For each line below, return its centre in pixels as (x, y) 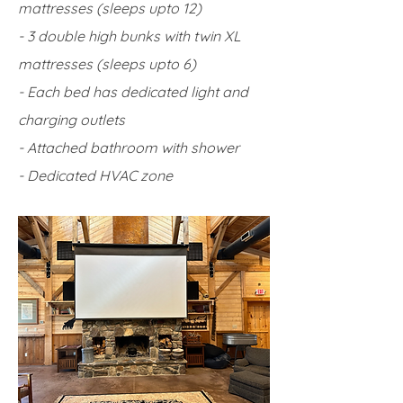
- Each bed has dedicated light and (133, 92)
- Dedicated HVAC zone (95, 175)
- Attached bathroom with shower (129, 148)
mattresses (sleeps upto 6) (107, 64)
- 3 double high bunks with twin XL (130, 36)
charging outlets (72, 120)
